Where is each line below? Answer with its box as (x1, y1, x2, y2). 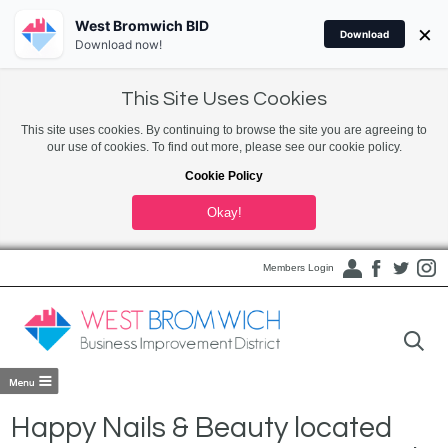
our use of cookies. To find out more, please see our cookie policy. (46, 140, 402, 154)
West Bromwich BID (75, 16, 209, 34)
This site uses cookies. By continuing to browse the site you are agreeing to (21, 123, 427, 137)
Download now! (75, 36, 162, 52)
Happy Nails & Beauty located (11, 413, 393, 443)
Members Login (262, 262, 334, 273)
